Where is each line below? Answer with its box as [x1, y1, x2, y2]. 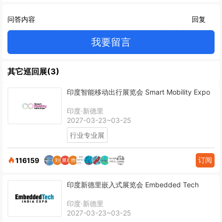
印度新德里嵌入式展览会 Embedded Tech [67, 180, 199, 189]
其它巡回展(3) [7, 66, 59, 76]
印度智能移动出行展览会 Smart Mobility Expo [145, 87, 210, 96]
